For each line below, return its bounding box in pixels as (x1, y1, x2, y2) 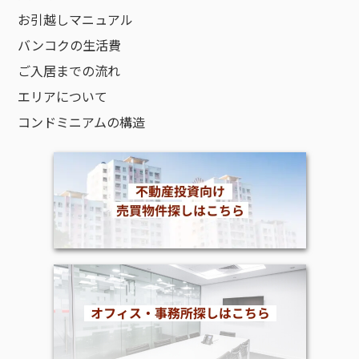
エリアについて (18, 87, 108, 107)
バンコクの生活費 (18, 35, 122, 55)
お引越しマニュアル (18, 10, 134, 30)
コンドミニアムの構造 (18, 112, 146, 132)
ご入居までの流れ (18, 61, 121, 81)
